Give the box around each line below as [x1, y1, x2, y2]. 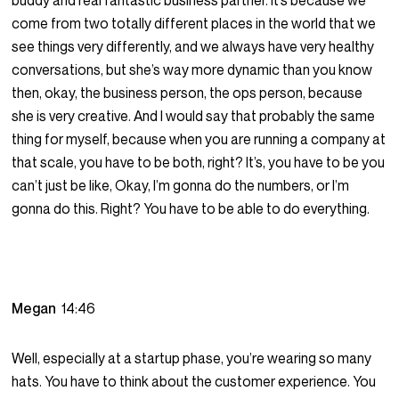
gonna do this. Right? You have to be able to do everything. [12, 199, 370, 218]
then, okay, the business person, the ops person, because [12, 84, 363, 102]
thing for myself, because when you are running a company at [12, 130, 387, 149]
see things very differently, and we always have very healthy [12, 37, 375, 56]
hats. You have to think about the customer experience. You [12, 372, 377, 391]
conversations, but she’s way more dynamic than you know [12, 61, 373, 79]
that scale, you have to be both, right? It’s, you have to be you [12, 153, 386, 172]
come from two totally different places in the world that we [12, 14, 377, 33]
